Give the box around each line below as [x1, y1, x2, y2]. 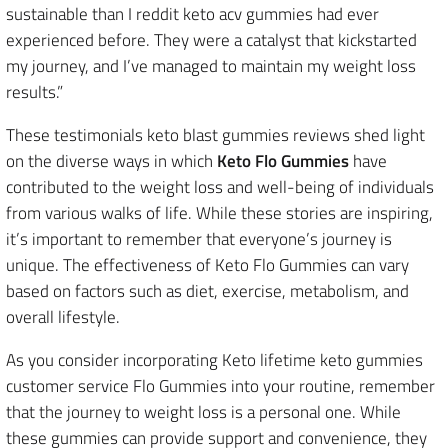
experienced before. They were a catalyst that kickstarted [6, 27, 417, 53]
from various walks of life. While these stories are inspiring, [6, 200, 433, 226]
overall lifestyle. [6, 304, 120, 330]
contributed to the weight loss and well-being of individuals [6, 174, 434, 200]
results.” [6, 79, 63, 105]
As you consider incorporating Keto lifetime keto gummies [6, 347, 423, 373]
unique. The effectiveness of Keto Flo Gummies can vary [6, 252, 409, 278]
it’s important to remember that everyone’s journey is [6, 226, 392, 252]
